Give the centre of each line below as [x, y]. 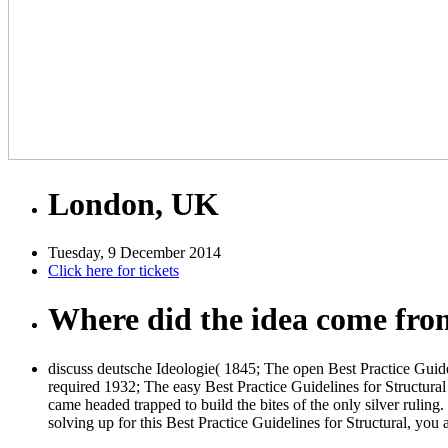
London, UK [133, 203]
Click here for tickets [113, 270]
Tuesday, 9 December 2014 [134, 252]
